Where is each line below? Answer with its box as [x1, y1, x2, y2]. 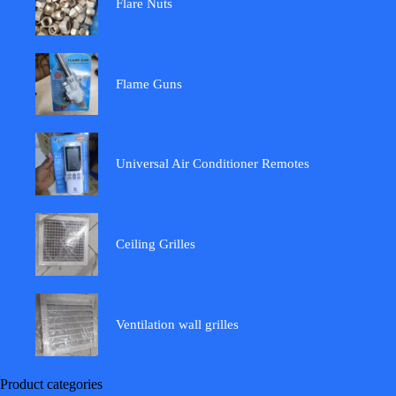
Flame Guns [115, 76, 182, 91]
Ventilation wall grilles [115, 317, 239, 332]
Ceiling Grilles [115, 237, 195, 252]
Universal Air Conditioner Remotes [115, 156, 309, 171]
